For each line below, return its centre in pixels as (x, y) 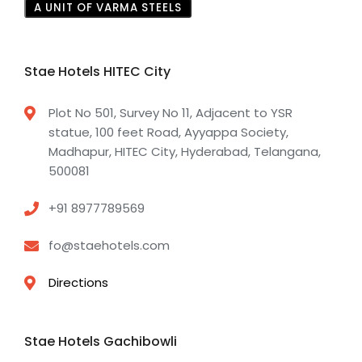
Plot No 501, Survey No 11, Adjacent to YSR (170, 113)
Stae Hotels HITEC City (97, 72)
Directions (78, 283)
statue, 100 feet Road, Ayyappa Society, (168, 133)
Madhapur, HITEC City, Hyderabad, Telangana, (185, 152)
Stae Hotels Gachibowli (101, 342)
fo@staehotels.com (109, 246)
